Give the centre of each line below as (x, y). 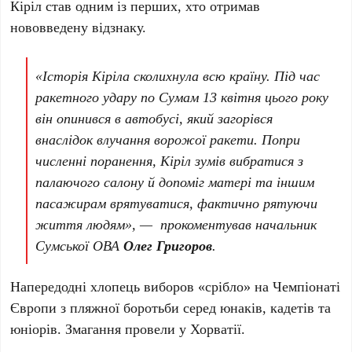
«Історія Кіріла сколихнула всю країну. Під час (178, 75)
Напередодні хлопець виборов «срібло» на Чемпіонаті (176, 286)
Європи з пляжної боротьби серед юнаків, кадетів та (171, 307)
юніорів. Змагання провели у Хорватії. (128, 328)
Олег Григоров (168, 245)
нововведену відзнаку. (79, 26)
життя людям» (84, 224)
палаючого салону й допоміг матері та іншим (175, 181)
